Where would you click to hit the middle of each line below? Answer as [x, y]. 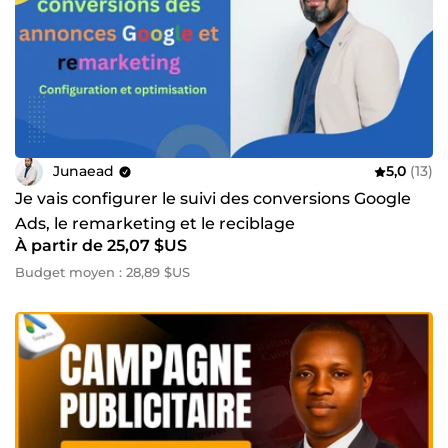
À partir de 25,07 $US [101, 245]
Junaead [83, 171]
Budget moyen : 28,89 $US [102, 271]
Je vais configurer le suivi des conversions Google [213, 198]
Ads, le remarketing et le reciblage [155, 223]
